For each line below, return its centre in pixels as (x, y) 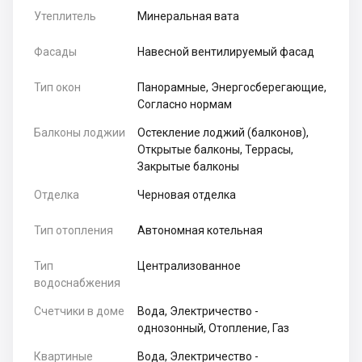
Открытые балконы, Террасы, (216, 150)
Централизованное (189, 266)
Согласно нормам (185, 105)
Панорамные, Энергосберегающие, (232, 88)
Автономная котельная (200, 231)
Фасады (55, 52)
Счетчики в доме (79, 311)
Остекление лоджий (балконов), (223, 133)
